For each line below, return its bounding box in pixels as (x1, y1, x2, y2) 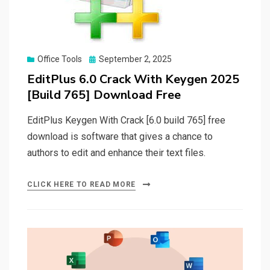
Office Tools (37, 54, 82, 64)
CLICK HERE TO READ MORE (27, 180, 136, 189)
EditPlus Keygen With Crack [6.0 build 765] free (27, 115, 225, 127)
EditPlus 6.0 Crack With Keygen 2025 (27, 71, 239, 88)
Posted (89, 54, 116, 64)
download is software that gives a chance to (27, 131, 213, 143)
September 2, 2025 (99, 54, 172, 64)
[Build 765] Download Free (27, 87, 181, 104)
